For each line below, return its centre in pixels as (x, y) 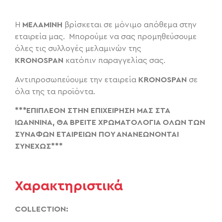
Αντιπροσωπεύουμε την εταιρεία (77, 80)
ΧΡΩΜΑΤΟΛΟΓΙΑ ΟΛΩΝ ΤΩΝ (152, 123)
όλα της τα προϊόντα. (55, 91)
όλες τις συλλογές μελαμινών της (78, 49)
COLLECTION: (42, 209)
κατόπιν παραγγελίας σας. (114, 61)
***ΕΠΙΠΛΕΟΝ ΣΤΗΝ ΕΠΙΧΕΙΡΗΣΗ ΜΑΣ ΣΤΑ (92, 111)
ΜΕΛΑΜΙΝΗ (42, 25)
